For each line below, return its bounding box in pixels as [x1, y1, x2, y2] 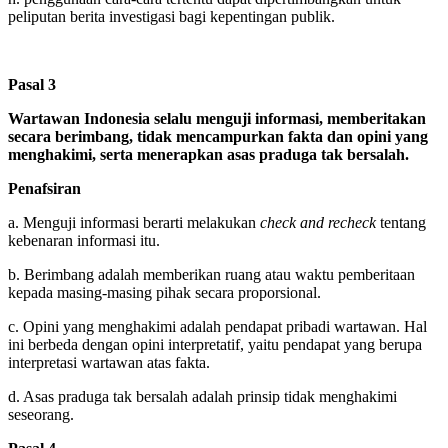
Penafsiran [8, 179, 81, 197]
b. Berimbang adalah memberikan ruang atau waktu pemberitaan [8, 265, 415, 283]
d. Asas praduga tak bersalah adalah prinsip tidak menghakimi [8, 387, 397, 405]
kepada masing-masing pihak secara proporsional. [8, 283, 321, 301]
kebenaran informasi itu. [8, 231, 160, 249]
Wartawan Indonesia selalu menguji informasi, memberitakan [8, 109, 426, 127]
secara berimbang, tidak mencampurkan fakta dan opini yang [8, 127, 428, 145]
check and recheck [260, 213, 376, 231]
